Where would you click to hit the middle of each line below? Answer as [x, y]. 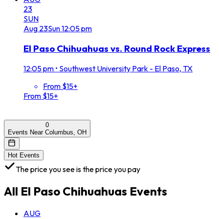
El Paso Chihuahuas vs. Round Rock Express [117, 49]
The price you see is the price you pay [78, 169]
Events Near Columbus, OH [47, 132]
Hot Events [24, 155]
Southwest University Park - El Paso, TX [126, 68]
